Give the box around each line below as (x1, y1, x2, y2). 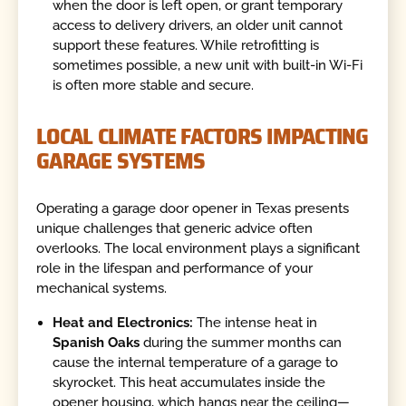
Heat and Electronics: (53, 314, 198, 331)
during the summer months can (140, 333, 343, 351)
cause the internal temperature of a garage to (53, 353, 339, 371)
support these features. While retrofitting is (53, 37, 320, 54)
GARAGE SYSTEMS (36, 141, 206, 179)
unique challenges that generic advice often (36, 220, 314, 237)
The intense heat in (197, 314, 318, 331)
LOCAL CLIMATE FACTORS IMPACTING (36, 117, 369, 154)
